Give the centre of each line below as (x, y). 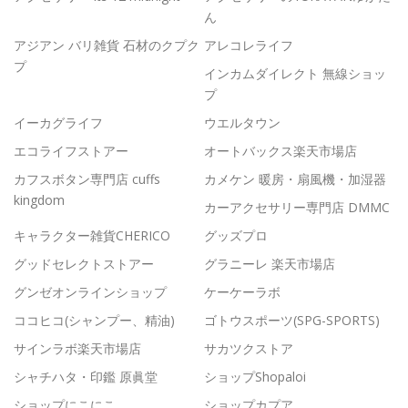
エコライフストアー (71, 150)
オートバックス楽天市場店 (280, 150)
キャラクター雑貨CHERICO (92, 235)
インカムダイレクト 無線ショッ (295, 73)
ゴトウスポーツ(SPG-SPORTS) (292, 320)
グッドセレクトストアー (84, 263)
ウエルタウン (242, 122)
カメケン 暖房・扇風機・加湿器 (295, 178)
